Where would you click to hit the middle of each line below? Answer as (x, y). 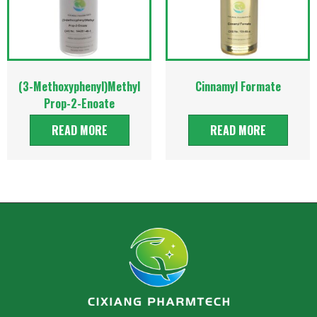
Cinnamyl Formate (238, 86)
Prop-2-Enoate (79, 103)
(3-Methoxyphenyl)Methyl (79, 86)
